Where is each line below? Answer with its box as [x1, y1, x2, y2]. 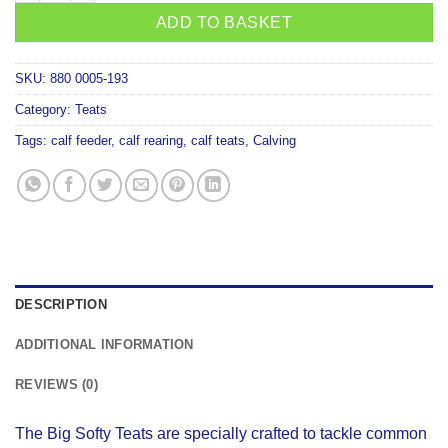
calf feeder [51, 133, 111, 149]
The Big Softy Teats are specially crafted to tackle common [15, 425, 427, 443]
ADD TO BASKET [155, 14, 293, 32]
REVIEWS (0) [15, 377, 98, 393]
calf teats [191, 133, 245, 149]
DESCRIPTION [15, 297, 107, 313]
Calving [253, 133, 296, 149]
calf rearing [119, 133, 183, 149]
